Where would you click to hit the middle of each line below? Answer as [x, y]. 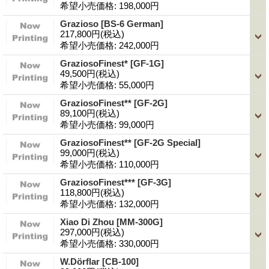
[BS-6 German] [132, 23]
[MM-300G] [140, 222]
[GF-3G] [154, 182]
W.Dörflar [81, 261]
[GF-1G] [147, 63]
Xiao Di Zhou [88, 222]
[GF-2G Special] [167, 142]
